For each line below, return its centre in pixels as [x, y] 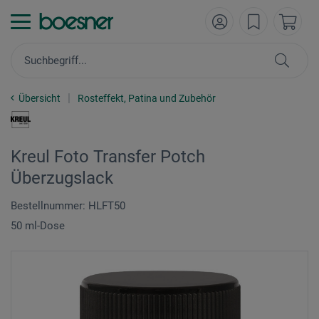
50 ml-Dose [38, 226]
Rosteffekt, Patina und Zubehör [147, 98]
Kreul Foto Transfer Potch [108, 157]
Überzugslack [62, 178]
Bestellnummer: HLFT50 [68, 206]
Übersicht [40, 98]
